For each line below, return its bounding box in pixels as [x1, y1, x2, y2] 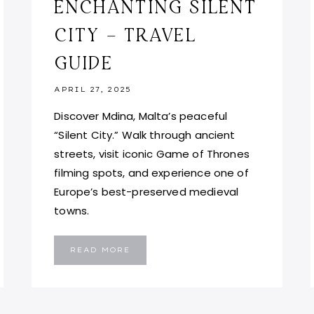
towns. [54, 203, 90, 218]
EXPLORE [130, 252, 177, 262]
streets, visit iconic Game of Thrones [54, 146, 250, 161]
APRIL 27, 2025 [54, 84, 132, 94]
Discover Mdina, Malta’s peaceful [54, 108, 228, 123]
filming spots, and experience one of [54, 165, 249, 180]
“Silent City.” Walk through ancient [54, 127, 235, 142]
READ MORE [70, 245, 131, 254]
